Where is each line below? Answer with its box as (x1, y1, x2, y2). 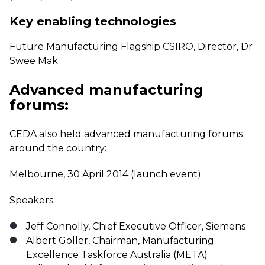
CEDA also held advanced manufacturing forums (9, 128, 243, 140)
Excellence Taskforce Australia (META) (26, 249, 208, 260)
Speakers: (9, 195, 55, 206)
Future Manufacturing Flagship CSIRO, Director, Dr (9, 41, 253, 52)
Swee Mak (9, 55, 58, 66)
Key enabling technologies (9, 14, 176, 28)
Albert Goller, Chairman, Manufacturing (26, 235, 214, 246)
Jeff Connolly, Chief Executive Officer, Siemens (26, 221, 245, 232)
